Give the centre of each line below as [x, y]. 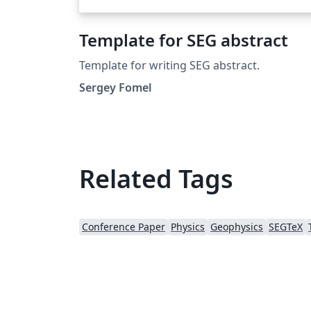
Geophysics [237, 226]
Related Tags [156, 178]
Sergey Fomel [116, 87]
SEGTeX [286, 226]
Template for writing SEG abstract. [169, 65]
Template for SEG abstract [184, 40]
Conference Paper [124, 226]
